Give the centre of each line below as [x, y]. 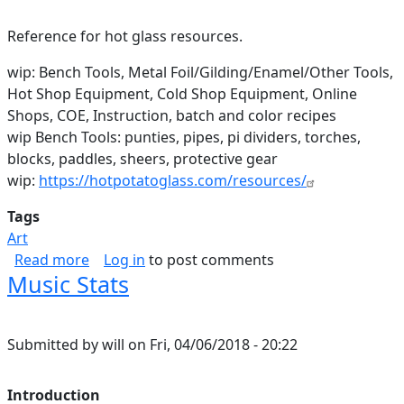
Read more [52, 260]
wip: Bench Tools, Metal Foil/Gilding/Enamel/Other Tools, [200, 72]
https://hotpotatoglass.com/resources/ [173, 180]
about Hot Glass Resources [181, 259]
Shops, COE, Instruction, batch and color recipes [172, 115]
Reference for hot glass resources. [125, 36]
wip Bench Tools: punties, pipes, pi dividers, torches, [184, 137]
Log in [124, 260]
